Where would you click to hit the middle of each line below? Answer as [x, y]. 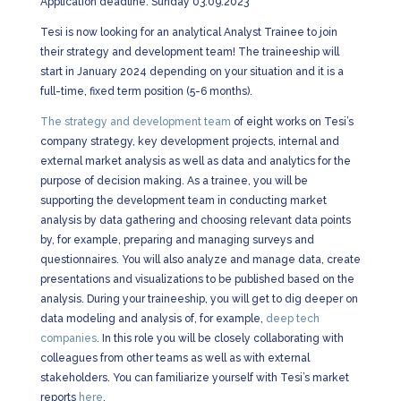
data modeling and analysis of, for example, [153, 319]
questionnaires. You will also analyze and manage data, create [200, 260]
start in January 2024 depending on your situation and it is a [192, 72]
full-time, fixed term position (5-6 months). [146, 91]
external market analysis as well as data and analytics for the [195, 161]
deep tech [292, 319]
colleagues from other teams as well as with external [175, 358]
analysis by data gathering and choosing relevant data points [195, 220]
